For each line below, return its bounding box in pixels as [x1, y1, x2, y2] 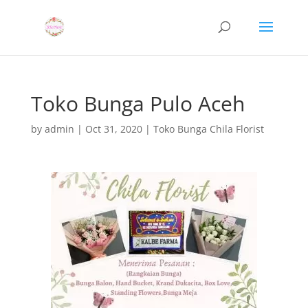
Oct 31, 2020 [85, 122, 142, 135]
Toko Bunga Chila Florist [153, 122, 264, 135]
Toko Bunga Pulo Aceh [30, 89, 245, 118]
